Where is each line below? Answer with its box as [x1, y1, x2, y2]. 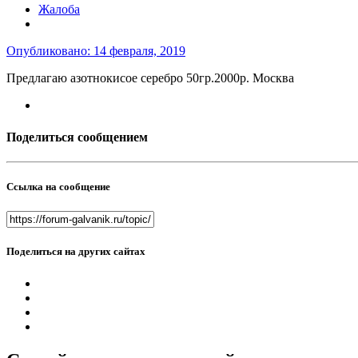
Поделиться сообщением [6, 129, 148, 144]
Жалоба [38, 2, 80, 17]
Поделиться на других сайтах [6, 245, 145, 258]
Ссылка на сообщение [6, 181, 110, 193]
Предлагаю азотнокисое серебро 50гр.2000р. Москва [6, 71, 294, 86]
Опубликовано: [6, 44, 93, 58]
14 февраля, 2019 [93, 44, 185, 58]
